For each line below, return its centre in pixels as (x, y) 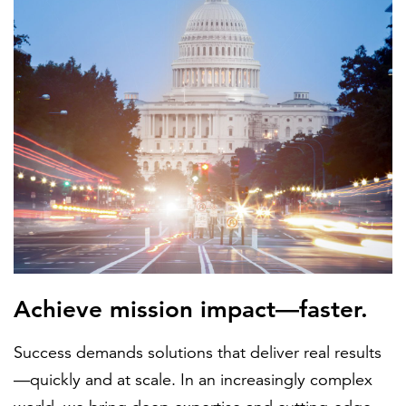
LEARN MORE (88, 205)
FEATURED (59, 66)
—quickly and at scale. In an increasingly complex (193, 380)
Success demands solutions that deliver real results (198, 353)
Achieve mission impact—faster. (191, 309)
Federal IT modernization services (200, 225)
